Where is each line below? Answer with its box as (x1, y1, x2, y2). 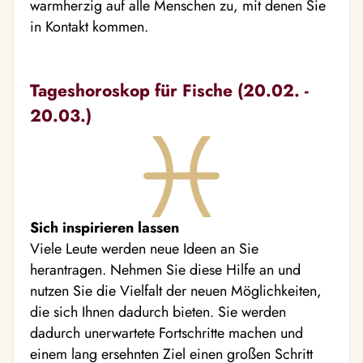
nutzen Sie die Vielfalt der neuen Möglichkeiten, (30, 280, 322, 302)
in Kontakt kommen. (30, 16, 148, 38)
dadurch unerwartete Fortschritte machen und (30, 322, 303, 344)
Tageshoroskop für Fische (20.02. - (30, 78, 309, 104)
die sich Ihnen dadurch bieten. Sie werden (30, 301, 286, 323)
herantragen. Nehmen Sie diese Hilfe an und (30, 259, 301, 281)
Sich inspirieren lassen (30, 217, 179, 239)
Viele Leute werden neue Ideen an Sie (30, 238, 258, 260)
